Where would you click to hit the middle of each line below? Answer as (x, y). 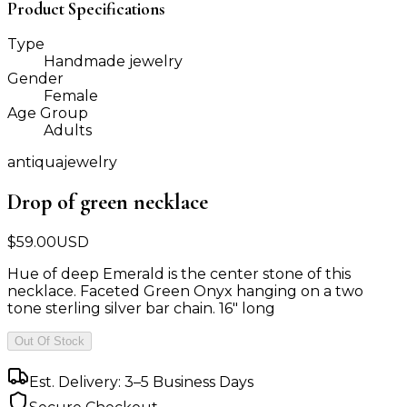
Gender (35, 79)
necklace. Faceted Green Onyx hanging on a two (185, 292)
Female (71, 96)
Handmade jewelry (113, 62)
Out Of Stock (50, 342)
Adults (68, 131)
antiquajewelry (62, 163)
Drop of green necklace (108, 203)
